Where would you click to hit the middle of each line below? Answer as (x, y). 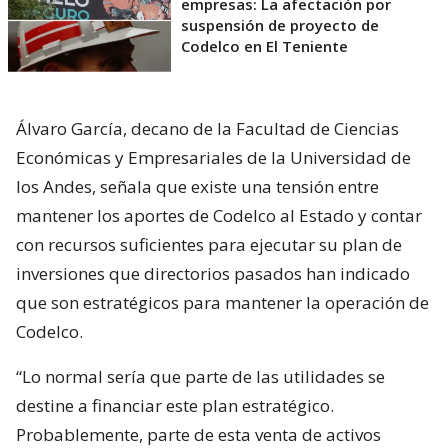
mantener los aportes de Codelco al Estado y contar (219, 215)
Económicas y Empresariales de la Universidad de (213, 157)
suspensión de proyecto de (280, 25)
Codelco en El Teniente (264, 46)
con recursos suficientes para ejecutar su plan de (209, 244)
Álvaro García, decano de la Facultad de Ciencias (207, 128)
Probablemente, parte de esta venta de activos (198, 434)
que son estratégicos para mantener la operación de (222, 302)
